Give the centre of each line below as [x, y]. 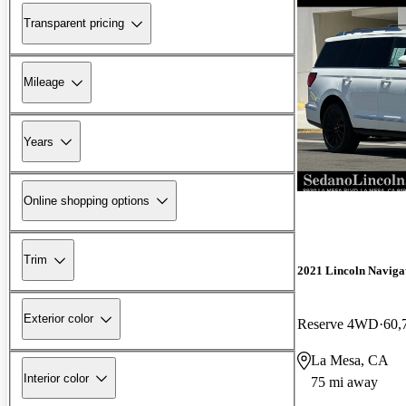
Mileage [44, 82]
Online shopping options [87, 200]
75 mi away [344, 382]
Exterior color [58, 319]
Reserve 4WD [338, 324]
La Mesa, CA [350, 360]
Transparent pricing [74, 24]
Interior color [56, 378]
